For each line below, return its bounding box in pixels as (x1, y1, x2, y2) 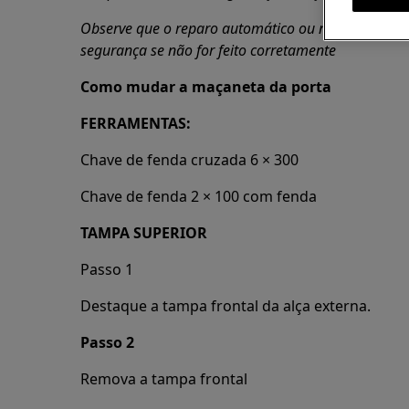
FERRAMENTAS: (80, 113, 191, 133)
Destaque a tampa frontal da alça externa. (80, 296, 371, 316)
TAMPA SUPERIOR (80, 223, 207, 243)
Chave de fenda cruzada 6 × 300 (80, 150, 299, 170)
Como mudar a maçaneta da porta (80, 77, 331, 97)
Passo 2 (80, 332, 134, 352)
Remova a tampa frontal (80, 369, 247, 389)
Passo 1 (80, 259, 133, 279)
